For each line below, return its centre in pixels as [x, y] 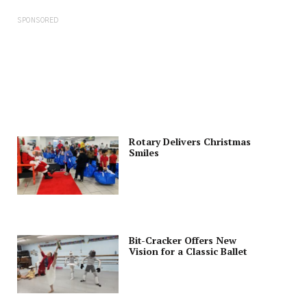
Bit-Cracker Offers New [183, 241]
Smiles [144, 153]
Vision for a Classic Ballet [188, 251]
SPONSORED [38, 21]
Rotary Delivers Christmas [190, 142]
